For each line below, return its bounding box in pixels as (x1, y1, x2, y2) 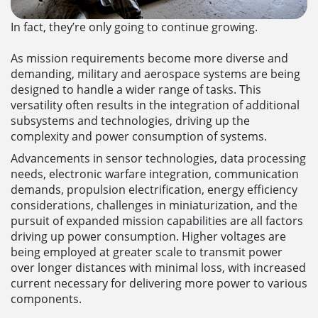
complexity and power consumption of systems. (11, 128, 267, 145)
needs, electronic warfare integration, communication (11, 165, 299, 182)
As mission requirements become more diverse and (11, 50, 288, 67)
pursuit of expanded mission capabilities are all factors (11, 212, 303, 229)
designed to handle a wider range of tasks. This (11, 82, 261, 98)
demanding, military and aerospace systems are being (11, 66, 300, 82)
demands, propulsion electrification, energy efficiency (11, 181, 297, 197)
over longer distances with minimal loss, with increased (11, 259, 306, 275)
